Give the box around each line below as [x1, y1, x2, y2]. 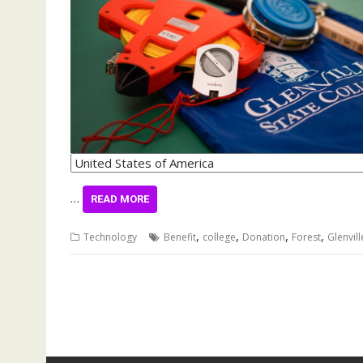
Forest [292, 229, 321, 244]
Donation [242, 229, 285, 244]
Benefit [164, 229, 196, 244]
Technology [83, 229, 137, 244]
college [203, 229, 236, 244]
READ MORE [91, 192, 149, 205]
